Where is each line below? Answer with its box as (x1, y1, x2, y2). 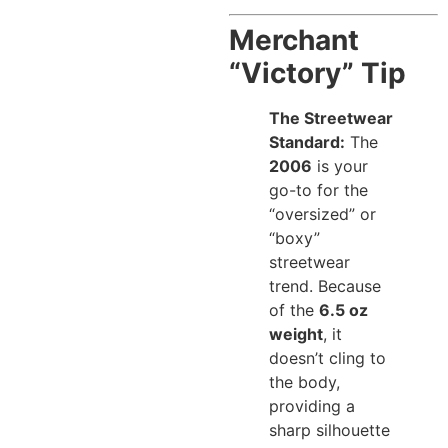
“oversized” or (269, 203, 377, 224)
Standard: (269, 131, 346, 152)
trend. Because (269, 275, 382, 296)
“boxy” (269, 227, 321, 248)
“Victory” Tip (229, 55, 407, 90)
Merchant (229, 22, 360, 57)
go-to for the (269, 179, 369, 200)
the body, (269, 371, 341, 392)
